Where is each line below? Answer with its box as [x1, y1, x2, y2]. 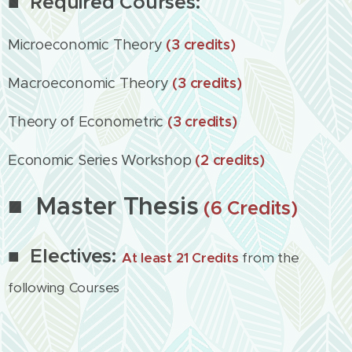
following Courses [8, 280, 123, 296]
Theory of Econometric [8, 112, 167, 130]
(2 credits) [191, 151, 265, 169]
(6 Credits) [203, 196, 298, 220]
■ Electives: [8, 244, 122, 268]
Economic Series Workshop [8, 151, 192, 169]
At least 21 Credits [121, 249, 239, 266]
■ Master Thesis [8, 191, 199, 222]
